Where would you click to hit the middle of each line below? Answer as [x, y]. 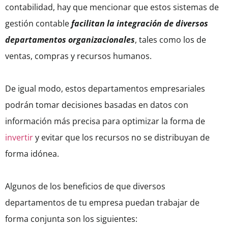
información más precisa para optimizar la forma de [105, 121]
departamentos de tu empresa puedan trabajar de [102, 203]
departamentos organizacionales [70, 40]
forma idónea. [33, 154]
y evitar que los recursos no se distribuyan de [121, 138]
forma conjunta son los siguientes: [72, 219]
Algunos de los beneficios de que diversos [85, 187]
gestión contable [38, 24]
